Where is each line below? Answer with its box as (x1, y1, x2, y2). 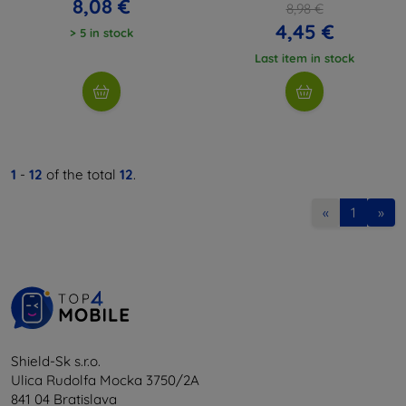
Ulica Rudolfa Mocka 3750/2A (11, 371, 199, 389)
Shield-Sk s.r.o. (11, 352, 101, 370)
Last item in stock (255, 50, 354, 65)
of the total (43, 165, 120, 183)
